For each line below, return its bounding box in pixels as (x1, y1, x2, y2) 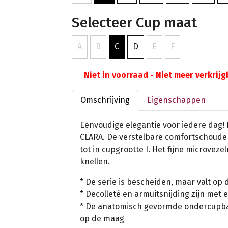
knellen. (80, 156, 110, 166)
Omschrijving (80, 95, 130, 105)
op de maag (80, 213, 124, 223)
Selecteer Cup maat (72, 14, 197, 31)
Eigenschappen (147, 95, 206, 105)
